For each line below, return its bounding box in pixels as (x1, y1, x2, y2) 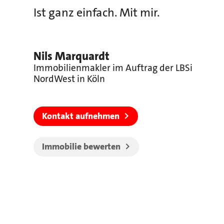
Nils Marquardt (33, 48, 110, 64)
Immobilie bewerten (41, 140, 120, 152)
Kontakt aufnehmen (41, 110, 119, 122)
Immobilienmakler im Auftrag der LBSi (33, 61, 193, 75)
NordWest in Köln (33, 72, 105, 86)
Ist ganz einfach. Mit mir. (33, 4, 160, 21)
